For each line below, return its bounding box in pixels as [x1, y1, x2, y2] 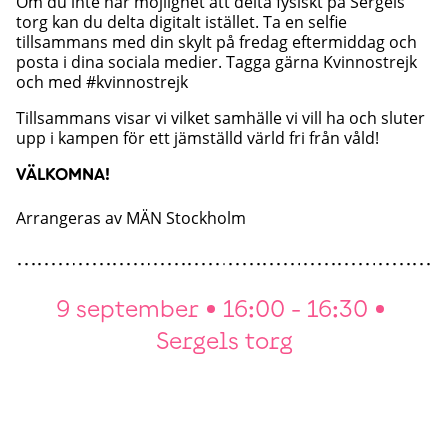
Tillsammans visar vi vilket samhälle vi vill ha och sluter [16, 107, 425, 129]
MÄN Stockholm [126, 207, 246, 229]
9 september [56, 293, 199, 322]
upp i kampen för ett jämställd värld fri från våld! [16, 127, 379, 149]
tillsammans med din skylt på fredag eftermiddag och [16, 31, 417, 53]
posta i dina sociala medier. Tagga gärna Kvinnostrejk [16, 51, 417, 73]
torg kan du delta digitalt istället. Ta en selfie [16, 11, 347, 33]
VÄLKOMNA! [16, 164, 110, 184]
